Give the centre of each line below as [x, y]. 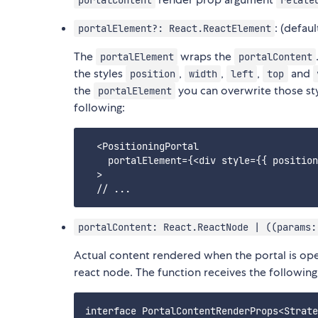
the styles [100, 74]
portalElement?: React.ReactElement [174, 29]
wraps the [206, 57]
